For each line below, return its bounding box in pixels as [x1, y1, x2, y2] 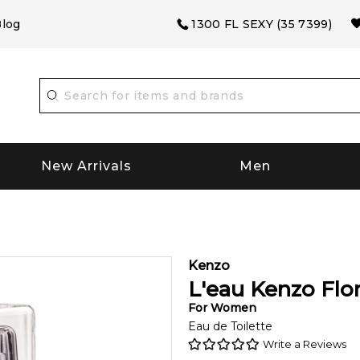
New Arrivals [41, 158, 133, 174]
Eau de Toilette [188, 318, 272, 333]
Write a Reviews [263, 337, 346, 350]
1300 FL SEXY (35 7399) [191, 17, 332, 31]
